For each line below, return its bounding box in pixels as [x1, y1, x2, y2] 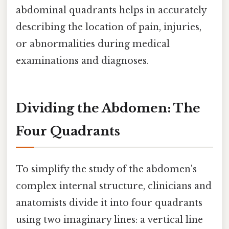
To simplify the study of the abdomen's [16, 163, 197, 175]
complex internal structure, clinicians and [16, 180, 212, 192]
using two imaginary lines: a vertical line [16, 214, 203, 225]
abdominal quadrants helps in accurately [16, 4, 207, 16]
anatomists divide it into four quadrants [16, 197, 202, 209]
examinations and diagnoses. [16, 55, 149, 66]
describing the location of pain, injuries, [16, 21, 201, 33]
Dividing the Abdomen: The [16, 100, 200, 116]
